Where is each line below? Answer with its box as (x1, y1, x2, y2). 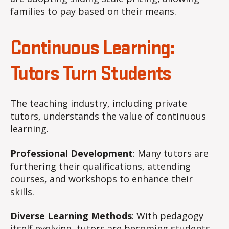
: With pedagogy (132, 210, 203, 222)
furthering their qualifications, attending (10, 159, 191, 172)
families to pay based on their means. (10, 5, 176, 18)
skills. (10, 185, 34, 198)
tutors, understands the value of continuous (10, 110, 206, 123)
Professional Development (10, 147, 133, 159)
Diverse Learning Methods (10, 210, 132, 222)
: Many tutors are (133, 147, 209, 159)
